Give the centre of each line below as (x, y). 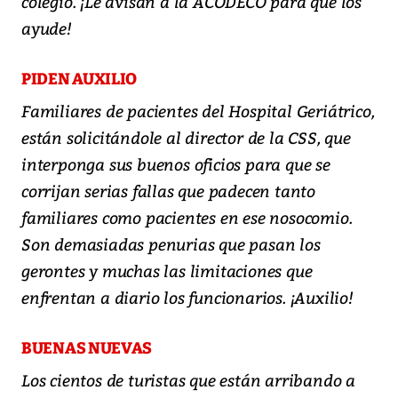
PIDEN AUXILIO (80, 80)
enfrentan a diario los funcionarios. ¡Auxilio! (187, 298)
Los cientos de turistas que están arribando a (188, 380)
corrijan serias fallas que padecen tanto (168, 191)
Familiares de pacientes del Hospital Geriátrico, (198, 111)
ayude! (47, 28)
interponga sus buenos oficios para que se (176, 164)
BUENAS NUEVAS (87, 349)
